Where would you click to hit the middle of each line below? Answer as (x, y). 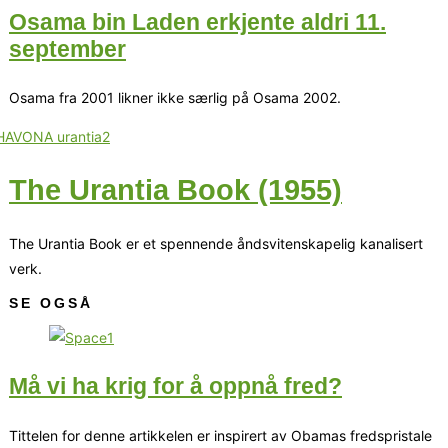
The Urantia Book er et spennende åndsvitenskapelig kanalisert (216, 244)
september (67, 48)
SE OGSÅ (51, 303)
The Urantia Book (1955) (175, 190)
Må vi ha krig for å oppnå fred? (175, 386)
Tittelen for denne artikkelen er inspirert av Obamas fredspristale (220, 435)
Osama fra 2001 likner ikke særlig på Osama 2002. (175, 98)
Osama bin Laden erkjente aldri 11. (197, 21)
